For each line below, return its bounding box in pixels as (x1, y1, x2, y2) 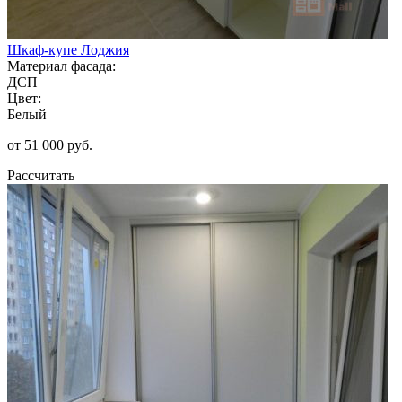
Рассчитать (7, 167, 74, 183)
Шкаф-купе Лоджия (7, 41, 129, 57)
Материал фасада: (7, 57, 116, 74)
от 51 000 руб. (7, 136, 92, 153)
